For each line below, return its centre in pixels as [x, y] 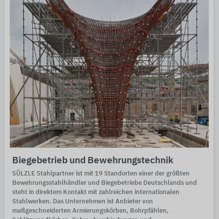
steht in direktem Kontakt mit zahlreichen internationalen [96, 193]
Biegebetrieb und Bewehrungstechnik [93, 161]
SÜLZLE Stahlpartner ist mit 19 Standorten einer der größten [101, 174]
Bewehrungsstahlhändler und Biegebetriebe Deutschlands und [105, 183]
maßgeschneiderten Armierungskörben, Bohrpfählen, [90, 211]
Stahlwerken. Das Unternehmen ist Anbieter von [83, 202]
